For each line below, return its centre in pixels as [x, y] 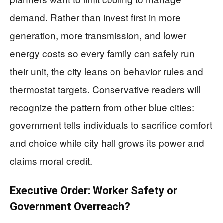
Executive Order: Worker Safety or [94, 190]
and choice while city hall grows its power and [107, 143]
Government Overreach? [70, 206]
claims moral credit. [51, 161]
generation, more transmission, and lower [98, 35]
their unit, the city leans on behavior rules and [107, 71]
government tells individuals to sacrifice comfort [111, 125]
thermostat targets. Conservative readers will [105, 89]
